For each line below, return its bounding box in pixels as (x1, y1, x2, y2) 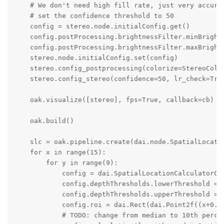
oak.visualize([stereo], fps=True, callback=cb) (13, 95, 214, 103)
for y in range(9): (13, 158, 118, 166)
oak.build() (13, 116, 74, 124)
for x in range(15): (13, 148, 106, 156)
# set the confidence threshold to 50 (13, 11, 174, 19)
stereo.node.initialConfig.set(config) (13, 53, 178, 61)
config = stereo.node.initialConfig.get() (13, 22, 190, 30)
